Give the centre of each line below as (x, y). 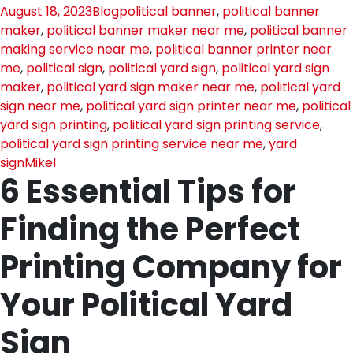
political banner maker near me (145, 30)
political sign (64, 68)
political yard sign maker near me (150, 87)
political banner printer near (243, 49)
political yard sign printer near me (191, 106)
